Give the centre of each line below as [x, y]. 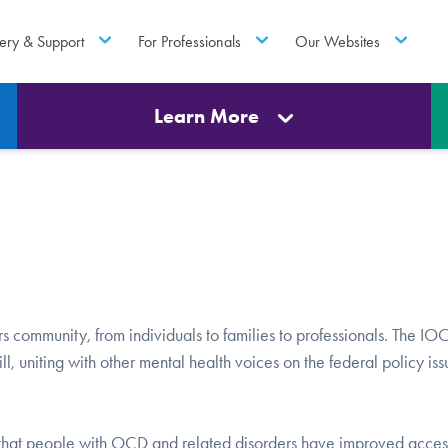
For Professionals [189, 41]
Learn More [207, 116]
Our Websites [338, 41]
